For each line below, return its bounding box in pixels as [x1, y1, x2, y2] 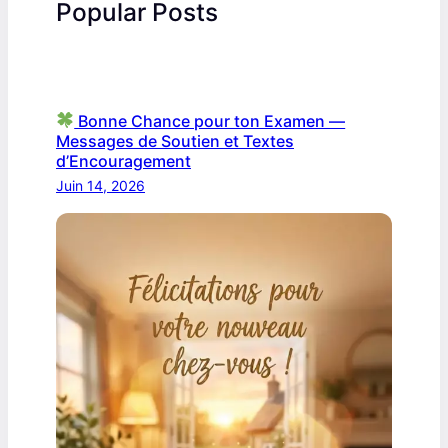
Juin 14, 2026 [56, 176, 145, 194]
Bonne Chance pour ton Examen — [74, 110, 346, 131]
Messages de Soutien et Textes [56, 130, 294, 151]
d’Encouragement [56, 150, 191, 171]
